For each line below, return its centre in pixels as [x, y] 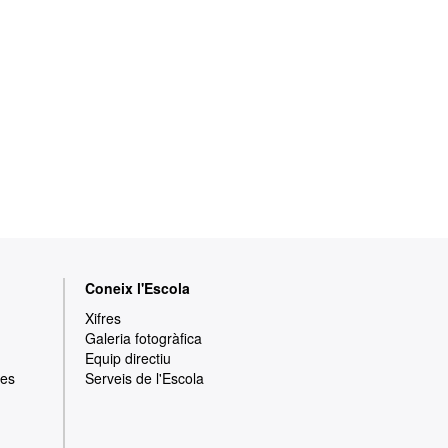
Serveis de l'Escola [144, 378]
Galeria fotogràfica [143, 338]
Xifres [103, 318]
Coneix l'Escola [137, 288]
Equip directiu [128, 358]
